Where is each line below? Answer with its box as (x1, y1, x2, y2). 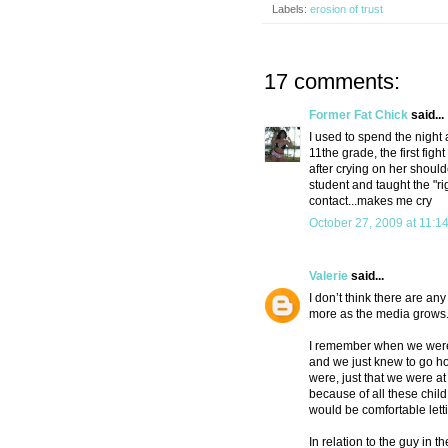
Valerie (309, 269, 348, 284)
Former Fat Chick (309, 108, 408, 123)
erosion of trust (310, 3, 383, 16)
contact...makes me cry (309, 194, 432, 209)
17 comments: (264, 69, 400, 95)
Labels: (272, 3, 310, 16)
